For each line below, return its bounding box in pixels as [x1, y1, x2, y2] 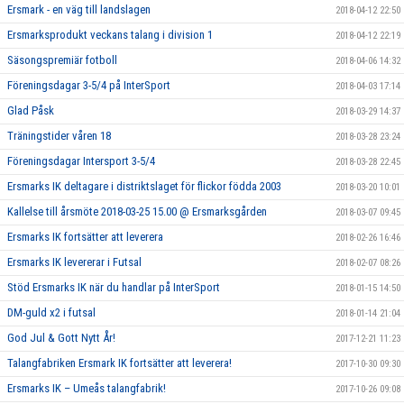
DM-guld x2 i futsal [7, 306, 96, 320]
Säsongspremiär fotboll [7, 53, 117, 68]
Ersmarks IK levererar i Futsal [7, 255, 142, 270]
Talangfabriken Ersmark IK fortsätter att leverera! [7, 356, 232, 371]
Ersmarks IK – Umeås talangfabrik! [7, 381, 166, 396]
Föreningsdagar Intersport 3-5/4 [7, 154, 155, 169]
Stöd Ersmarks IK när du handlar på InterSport [7, 280, 220, 295]
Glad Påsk [7, 104, 54, 118]
